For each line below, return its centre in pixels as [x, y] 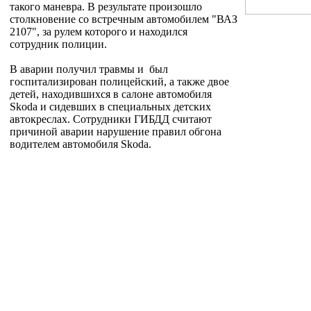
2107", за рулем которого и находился [99, 31]
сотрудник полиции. [58, 44]
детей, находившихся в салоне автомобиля [111, 94]
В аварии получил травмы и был [89, 69]
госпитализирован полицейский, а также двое [119, 81]
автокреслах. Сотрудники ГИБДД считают [111, 119]
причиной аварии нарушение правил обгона [116, 131]
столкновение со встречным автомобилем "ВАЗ [124, 19]
